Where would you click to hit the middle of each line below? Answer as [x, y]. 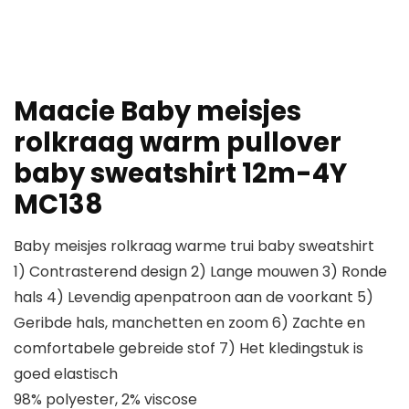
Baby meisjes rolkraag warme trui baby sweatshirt [194, 246]
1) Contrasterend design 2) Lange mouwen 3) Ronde [200, 272]
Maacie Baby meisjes [157, 112]
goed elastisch [66, 374]
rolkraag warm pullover [178, 143]
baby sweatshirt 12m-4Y [180, 174]
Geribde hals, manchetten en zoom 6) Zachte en [189, 323]
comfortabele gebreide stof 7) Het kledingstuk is [189, 349]
